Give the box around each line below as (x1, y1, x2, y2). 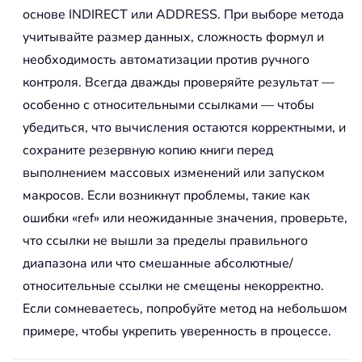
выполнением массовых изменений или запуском (23, 164, 325, 183)
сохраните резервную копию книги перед (23, 141, 273, 160)
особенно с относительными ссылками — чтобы (23, 96, 314, 115)
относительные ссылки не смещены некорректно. (23, 277, 324, 296)
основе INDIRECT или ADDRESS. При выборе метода (23, 6, 344, 24)
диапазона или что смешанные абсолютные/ (23, 255, 293, 273)
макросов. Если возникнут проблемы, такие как (23, 187, 309, 205)
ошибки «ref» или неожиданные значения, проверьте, (23, 209, 347, 228)
